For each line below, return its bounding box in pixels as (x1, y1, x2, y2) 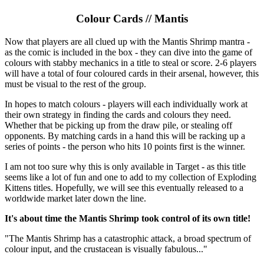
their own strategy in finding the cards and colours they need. (5, 109, 231, 120)
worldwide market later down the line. (5, 193, 146, 203)
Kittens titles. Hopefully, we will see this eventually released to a (5, 182, 243, 193)
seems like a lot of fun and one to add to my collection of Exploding (5, 171, 256, 182)
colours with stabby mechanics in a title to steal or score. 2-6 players (5, 57, 256, 68)
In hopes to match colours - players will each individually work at (5, 98, 247, 109)
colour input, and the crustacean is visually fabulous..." (5, 243, 207, 254)
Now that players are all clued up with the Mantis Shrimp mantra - (5, 36, 250, 47)
